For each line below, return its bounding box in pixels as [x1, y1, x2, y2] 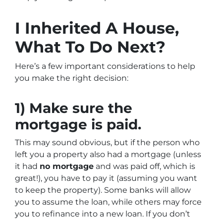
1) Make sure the [15, 100, 132, 116]
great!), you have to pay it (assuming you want [15, 173, 197, 183]
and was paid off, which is [94, 162, 195, 171]
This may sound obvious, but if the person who [15, 138, 200, 147]
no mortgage [40, 162, 94, 171]
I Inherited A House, [15, 18, 179, 38]
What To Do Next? [15, 37, 166, 56]
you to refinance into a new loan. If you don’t [15, 209, 190, 219]
